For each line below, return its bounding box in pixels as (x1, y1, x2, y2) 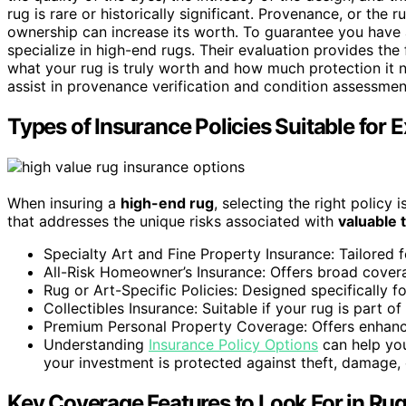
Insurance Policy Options (149, 334, 318, 353)
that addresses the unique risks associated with (7, 211, 338, 230)
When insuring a (7, 193, 121, 212)
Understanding (43, 334, 149, 353)
